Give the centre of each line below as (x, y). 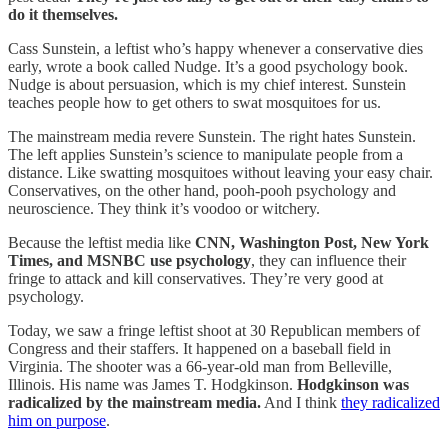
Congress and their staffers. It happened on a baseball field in (199, 348)
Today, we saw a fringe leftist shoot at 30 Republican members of (214, 330)
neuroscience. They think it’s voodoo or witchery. (164, 208)
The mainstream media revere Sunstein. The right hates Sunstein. (212, 136)
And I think (301, 402)
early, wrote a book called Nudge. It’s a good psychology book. (208, 66)
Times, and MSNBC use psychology (129, 260)
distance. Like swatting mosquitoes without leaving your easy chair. (220, 172)
